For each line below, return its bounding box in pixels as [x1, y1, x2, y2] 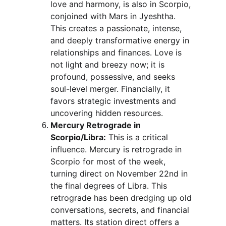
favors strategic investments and [50, 96, 179, 106]
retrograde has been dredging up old [50, 193, 194, 203]
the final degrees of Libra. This [50, 181, 169, 191]
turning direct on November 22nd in [50, 168, 190, 179]
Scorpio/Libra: [50, 132, 106, 142]
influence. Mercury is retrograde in [50, 144, 184, 154]
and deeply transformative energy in [50, 35, 192, 45]
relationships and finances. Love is [50, 47, 184, 58]
